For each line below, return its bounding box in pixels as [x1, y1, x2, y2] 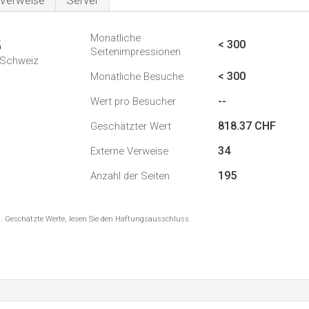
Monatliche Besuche [90, 70, 183, 83]
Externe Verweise [90, 145, 168, 157]
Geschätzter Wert [90, 120, 171, 132]
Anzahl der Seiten [90, 170, 170, 182]
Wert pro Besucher [90, 95, 176, 108]
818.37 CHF [218, 119, 276, 132]
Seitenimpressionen [90, 46, 181, 58]
